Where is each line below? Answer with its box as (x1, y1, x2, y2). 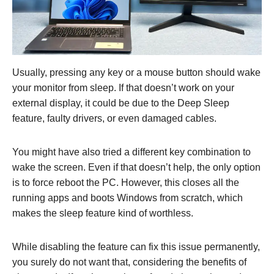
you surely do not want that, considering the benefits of (12, 256, 246, 267)
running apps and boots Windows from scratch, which (12, 192, 243, 203)
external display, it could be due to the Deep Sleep (12, 97, 229, 108)
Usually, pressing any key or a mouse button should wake (12, 67, 261, 78)
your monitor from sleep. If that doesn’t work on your (12, 82, 234, 93)
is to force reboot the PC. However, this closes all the (12, 177, 239, 188)
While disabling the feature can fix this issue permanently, (12, 241, 260, 252)
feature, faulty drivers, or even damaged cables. (12, 113, 217, 124)
